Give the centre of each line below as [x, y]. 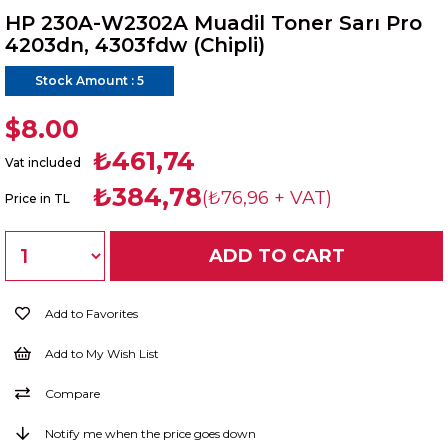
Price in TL [37, 199]
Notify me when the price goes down [150, 434]
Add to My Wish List [102, 354]
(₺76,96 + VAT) [267, 198]
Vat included [43, 163]
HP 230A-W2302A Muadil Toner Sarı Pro [213, 23]
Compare [72, 394]
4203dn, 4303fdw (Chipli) [135, 45]
